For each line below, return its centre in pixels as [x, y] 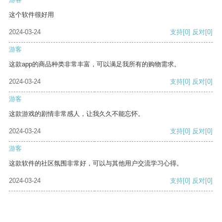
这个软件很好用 [31, 15]
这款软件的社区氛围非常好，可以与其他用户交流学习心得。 [96, 164]
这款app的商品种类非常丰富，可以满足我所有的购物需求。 [95, 64]
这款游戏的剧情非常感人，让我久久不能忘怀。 [77, 114]
